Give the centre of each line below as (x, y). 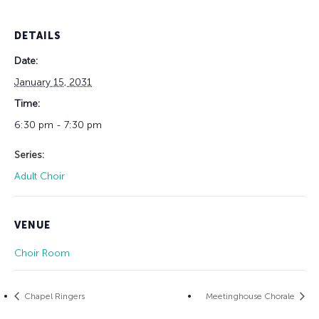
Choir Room (42, 253)
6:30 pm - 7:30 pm (58, 125)
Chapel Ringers (53, 296)
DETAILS (38, 36)
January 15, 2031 (53, 82)
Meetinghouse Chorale (251, 296)
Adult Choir (40, 176)
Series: (30, 155)
